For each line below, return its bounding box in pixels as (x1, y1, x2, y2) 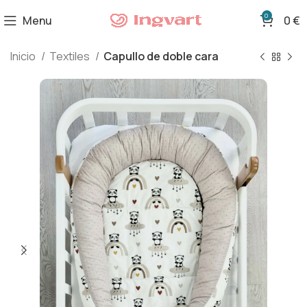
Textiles (49, 49, 92, 64)
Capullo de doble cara (103, 49, 219, 64)
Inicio (10, 49, 38, 64)
